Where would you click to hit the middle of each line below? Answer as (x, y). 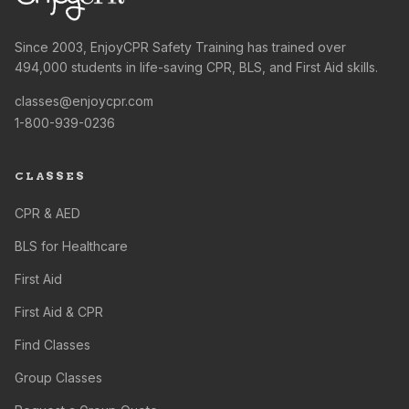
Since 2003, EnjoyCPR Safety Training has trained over (180, 47)
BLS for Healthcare (71, 246)
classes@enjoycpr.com (84, 101)
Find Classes (52, 345)
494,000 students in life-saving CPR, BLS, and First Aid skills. (196, 67)
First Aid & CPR (59, 312)
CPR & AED (47, 213)
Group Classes (58, 378)
